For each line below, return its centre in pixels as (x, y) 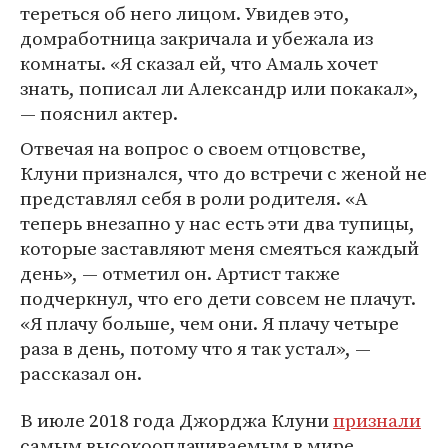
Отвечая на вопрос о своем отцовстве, (193, 148)
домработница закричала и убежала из (196, 38)
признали (377, 420)
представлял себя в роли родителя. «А (194, 198)
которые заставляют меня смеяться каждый (219, 248)
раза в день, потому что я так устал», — (195, 348)
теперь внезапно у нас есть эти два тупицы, (217, 223)
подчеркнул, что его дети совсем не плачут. (218, 298)
